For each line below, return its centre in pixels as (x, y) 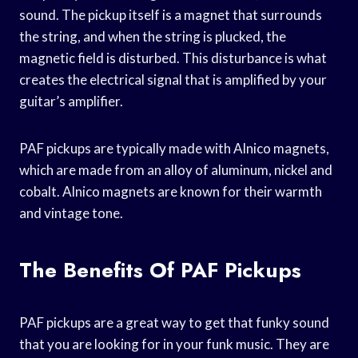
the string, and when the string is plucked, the (153, 36)
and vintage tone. (71, 213)
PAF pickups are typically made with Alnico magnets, (174, 148)
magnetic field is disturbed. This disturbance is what (173, 58)
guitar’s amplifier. (71, 101)
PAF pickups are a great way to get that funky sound (174, 322)
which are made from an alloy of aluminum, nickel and (176, 169)
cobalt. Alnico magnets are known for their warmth (171, 191)
